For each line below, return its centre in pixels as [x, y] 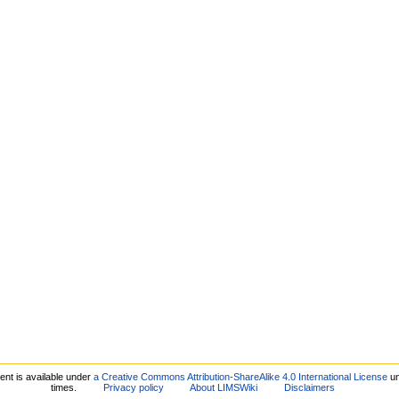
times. [64, 388]
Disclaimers [310, 388]
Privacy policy [133, 388]
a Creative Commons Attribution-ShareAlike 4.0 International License [240, 377]
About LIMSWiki [224, 388]
